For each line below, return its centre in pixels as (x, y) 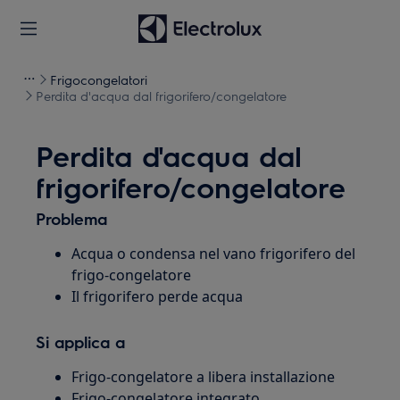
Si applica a (81, 342)
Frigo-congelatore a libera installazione (204, 377)
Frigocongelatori (99, 79)
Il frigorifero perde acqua (158, 296)
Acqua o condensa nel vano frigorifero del (214, 254)
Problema (72, 218)
